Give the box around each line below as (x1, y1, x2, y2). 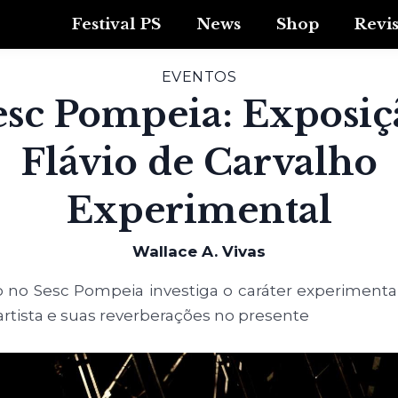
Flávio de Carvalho (20, 140, 378, 185)
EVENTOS (161, 68, 237, 85)
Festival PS (72, 14, 161, 34)
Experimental (66, 188, 332, 233)
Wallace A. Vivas (132, 243, 266, 260)
